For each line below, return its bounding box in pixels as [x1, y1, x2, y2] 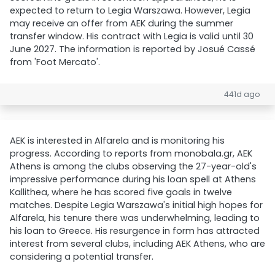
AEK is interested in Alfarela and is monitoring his [10, 134, 225, 147]
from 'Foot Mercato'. [10, 56, 100, 68]
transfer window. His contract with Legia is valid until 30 [10, 30, 254, 42]
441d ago [224, 89, 260, 99]
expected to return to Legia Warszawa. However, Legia [10, 4, 250, 17]
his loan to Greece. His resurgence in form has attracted [10, 225, 260, 237]
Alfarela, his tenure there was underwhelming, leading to [10, 212, 260, 224]
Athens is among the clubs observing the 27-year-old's [10, 160, 257, 172]
